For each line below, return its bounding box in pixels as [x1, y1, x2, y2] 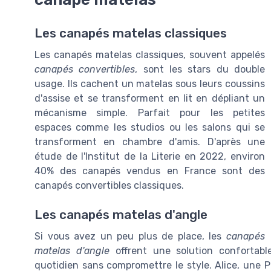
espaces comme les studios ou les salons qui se [34, 121, 265, 133]
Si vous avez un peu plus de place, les [34, 230, 226, 243]
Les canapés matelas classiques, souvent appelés [34, 48, 265, 60]
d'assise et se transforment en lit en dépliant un [34, 92, 265, 104]
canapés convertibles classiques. [34, 179, 184, 191]
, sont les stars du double [135, 63, 266, 75]
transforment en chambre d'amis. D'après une [34, 135, 265, 148]
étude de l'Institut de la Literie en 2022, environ [34, 150, 265, 162]
